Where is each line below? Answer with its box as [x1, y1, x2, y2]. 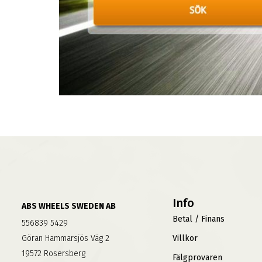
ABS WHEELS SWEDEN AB [22, 201, 116, 211]
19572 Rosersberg [22, 248, 85, 258]
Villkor [173, 233, 198, 243]
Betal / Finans [173, 213, 225, 224]
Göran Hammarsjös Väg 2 [22, 233, 109, 243]
